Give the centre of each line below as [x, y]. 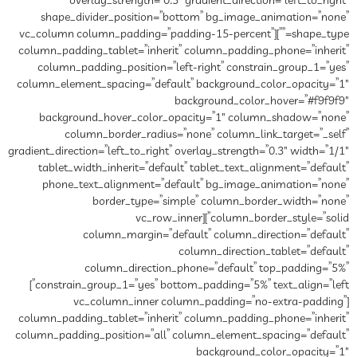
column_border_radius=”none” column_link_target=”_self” [207, 134]
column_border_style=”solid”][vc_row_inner [169, 218]
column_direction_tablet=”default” [264, 251]
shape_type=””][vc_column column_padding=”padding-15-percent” [147, 34]
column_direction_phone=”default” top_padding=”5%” [217, 268]
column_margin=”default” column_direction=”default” [216, 235]
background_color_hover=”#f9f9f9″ [262, 101]
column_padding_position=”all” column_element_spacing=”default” [182, 335]
